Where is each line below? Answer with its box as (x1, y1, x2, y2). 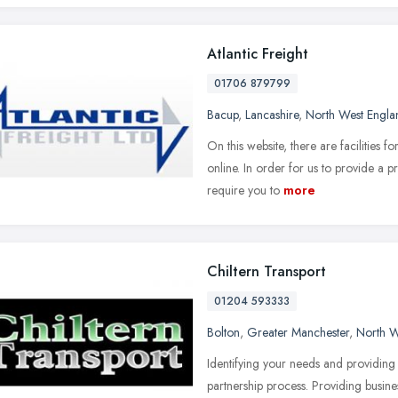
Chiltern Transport (207, 260, 326, 282)
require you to (207, 180, 280, 199)
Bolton (207, 322, 240, 341)
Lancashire (245, 105, 298, 123)
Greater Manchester (247, 322, 349, 341)
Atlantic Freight (207, 43, 308, 64)
